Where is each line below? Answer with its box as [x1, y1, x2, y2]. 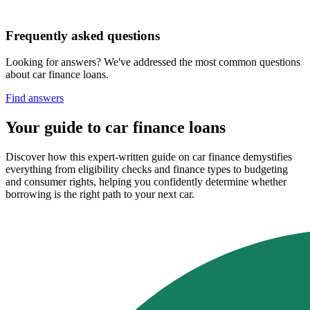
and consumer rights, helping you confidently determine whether [6, 176, 286, 188]
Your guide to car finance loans [6, 118, 226, 137]
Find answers [6, 92, 64, 104]
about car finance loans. [6, 69, 109, 81]
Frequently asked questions [6, 28, 160, 43]
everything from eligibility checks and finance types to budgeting [6, 163, 288, 176]
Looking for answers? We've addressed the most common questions [6, 56, 300, 69]
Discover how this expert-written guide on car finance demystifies [6, 151, 292, 163]
